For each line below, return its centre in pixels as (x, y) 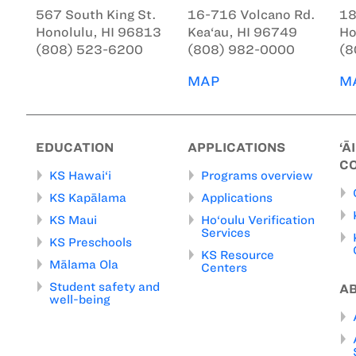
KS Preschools (91, 242)
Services (226, 232)
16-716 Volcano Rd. (252, 14)
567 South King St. (96, 14)
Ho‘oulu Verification (258, 220)
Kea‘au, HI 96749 (242, 32)
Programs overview (257, 175)
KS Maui (73, 220)
